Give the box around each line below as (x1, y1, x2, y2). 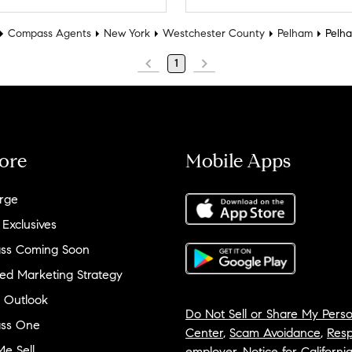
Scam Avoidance (229, 325, 321, 341)
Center (185, 325, 223, 341)
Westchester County (163, 27, 265, 41)
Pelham (277, 27, 313, 41)
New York (104, 27, 150, 41)
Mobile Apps (185, 149, 291, 174)
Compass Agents (8, 27, 91, 41)
